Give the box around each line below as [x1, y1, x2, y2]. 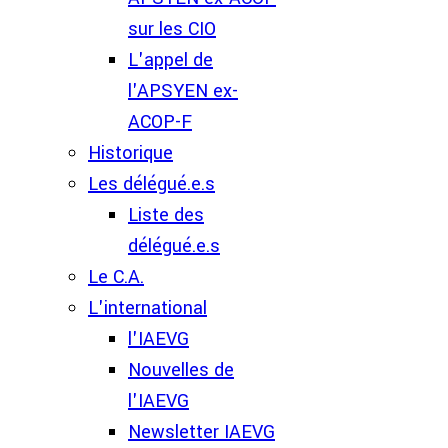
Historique [88, 140, 173, 166]
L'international [88, 295, 207, 321]
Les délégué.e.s [88, 171, 215, 197]
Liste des [128, 202, 204, 228]
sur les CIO [128, 16, 216, 42]
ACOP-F [128, 109, 192, 135]
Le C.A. [88, 264, 144, 290]
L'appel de [128, 47, 213, 73]
